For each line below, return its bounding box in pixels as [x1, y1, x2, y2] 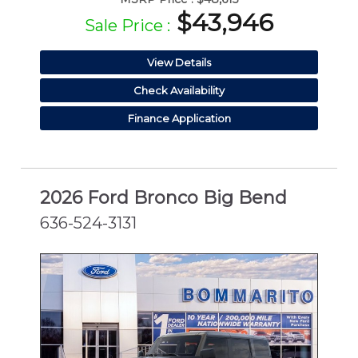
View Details [147, 55, 211, 69]
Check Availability [133, 83, 225, 97]
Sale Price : [85, 15, 170, 35]
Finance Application [127, 111, 231, 125]
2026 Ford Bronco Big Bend [40, 187, 287, 209]
